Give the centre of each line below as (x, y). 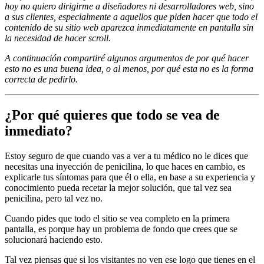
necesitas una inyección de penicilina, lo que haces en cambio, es (125, 166)
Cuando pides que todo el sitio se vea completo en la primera (117, 218)
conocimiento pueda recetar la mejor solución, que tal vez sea (118, 187)
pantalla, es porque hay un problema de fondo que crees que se (121, 229)
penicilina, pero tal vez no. (54, 198)
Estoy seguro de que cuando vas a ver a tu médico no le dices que (126, 156)
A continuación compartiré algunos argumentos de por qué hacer (127, 58)
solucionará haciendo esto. (54, 239)
